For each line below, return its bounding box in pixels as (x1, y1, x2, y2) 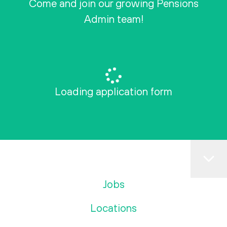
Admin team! (84, 13, 143, 25)
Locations (90, 202, 137, 214)
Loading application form (55, 85, 172, 97)
